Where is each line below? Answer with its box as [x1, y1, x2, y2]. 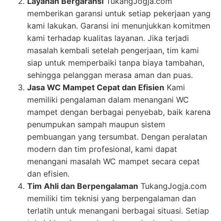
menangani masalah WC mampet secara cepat [27, 156, 200, 166]
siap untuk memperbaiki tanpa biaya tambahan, [27, 57, 204, 68]
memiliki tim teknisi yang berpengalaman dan [27, 193, 196, 203]
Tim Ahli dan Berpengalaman [27, 181, 138, 191]
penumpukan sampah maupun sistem [27, 119, 165, 129]
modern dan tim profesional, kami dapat [27, 144, 177, 154]
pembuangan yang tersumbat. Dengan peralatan [27, 131, 207, 142]
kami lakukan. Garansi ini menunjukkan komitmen [27, 20, 210, 31]
